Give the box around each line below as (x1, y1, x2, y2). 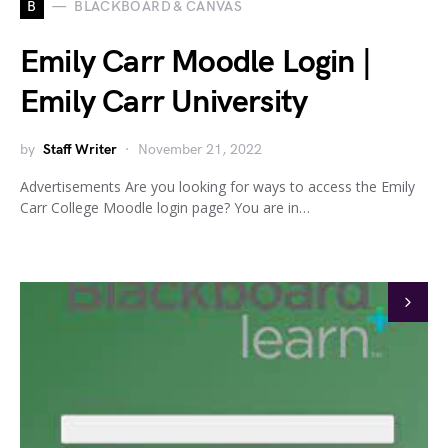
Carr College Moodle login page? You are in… (20, 197, 310, 217)
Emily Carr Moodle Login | (20, 42, 372, 82)
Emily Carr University (20, 82, 308, 122)
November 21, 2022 (138, 140, 262, 158)
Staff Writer (43, 140, 117, 158)
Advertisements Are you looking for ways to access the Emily (20, 176, 415, 196)
